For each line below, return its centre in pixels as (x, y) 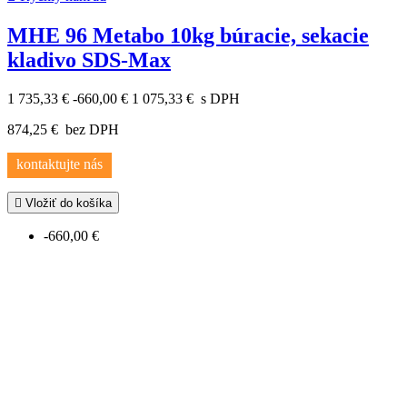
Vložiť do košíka (67, 203)
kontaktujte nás (60, 164)
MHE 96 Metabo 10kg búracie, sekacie (188, 36)
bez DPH (90, 130)
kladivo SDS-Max (89, 60)
